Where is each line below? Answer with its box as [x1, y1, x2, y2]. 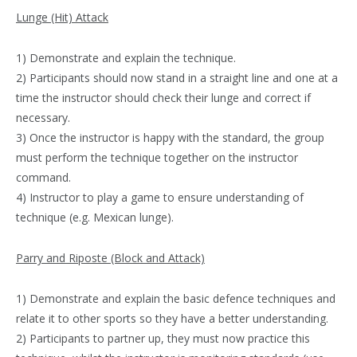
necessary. [16, 109, 70, 125]
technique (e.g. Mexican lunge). [16, 209, 174, 225]
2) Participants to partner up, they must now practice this [16, 330, 310, 346]
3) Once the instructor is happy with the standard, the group [16, 129, 324, 145]
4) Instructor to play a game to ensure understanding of [16, 189, 304, 205]
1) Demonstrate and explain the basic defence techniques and [16, 290, 335, 306]
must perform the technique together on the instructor [16, 149, 298, 165]
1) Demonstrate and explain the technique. [16, 49, 236, 65]
